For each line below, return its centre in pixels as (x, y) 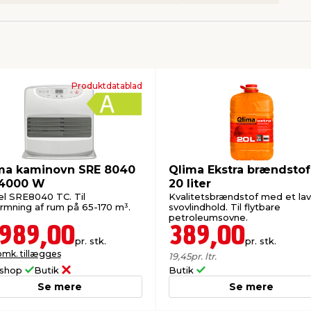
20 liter (190, 183)
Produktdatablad (107, 85)
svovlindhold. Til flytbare (225, 207)
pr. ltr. (204, 256)
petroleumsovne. (208, 218)
